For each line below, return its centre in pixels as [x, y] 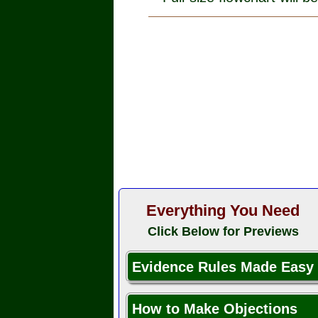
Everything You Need [223, 211]
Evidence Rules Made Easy [223, 267]
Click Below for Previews [223, 232]
